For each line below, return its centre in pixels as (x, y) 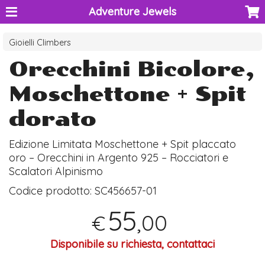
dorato (53, 119)
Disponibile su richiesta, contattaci (132, 244)
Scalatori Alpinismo (56, 172)
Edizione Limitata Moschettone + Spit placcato (123, 144)
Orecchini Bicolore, (132, 70)
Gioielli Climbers (40, 43)
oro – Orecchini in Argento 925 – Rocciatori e (119, 158)
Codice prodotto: (52, 191)
